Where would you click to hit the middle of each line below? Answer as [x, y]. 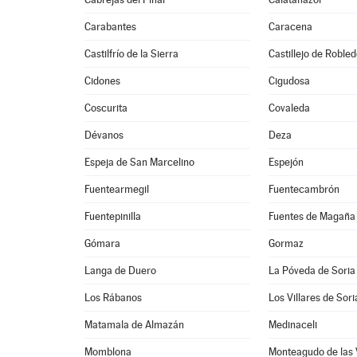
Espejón [286, 162]
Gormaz [286, 243]
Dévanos [104, 135]
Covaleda [290, 108]
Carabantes [111, 27]
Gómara [103, 243]
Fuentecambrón [304, 189]
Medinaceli [293, 325]
